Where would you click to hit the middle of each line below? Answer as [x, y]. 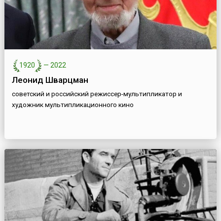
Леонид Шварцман [50, 80]
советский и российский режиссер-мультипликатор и [97, 94]
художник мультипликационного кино [73, 105]
